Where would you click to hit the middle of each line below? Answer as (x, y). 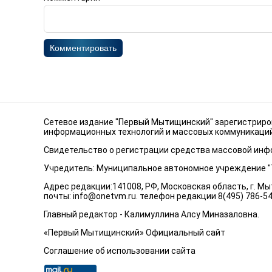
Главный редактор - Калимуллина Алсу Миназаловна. (151, 214)
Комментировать (83, 48)
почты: (58, 196)
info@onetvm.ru (104, 196)
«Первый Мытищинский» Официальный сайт (134, 233)
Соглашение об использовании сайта (120, 251)
